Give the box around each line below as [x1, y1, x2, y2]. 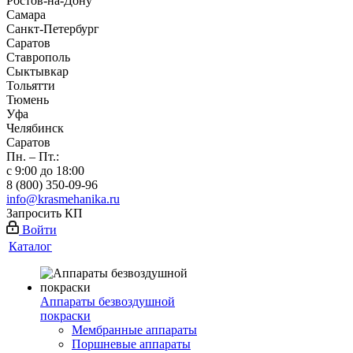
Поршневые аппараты [72, 337, 191, 351]
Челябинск [6, 121, 64, 135]
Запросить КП [6, 206, 83, 220]
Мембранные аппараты [72, 323, 197, 336]
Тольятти [6, 79, 55, 92]
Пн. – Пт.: [6, 150, 59, 163]
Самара [6, 8, 46, 21]
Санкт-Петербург [6, 22, 99, 35]
